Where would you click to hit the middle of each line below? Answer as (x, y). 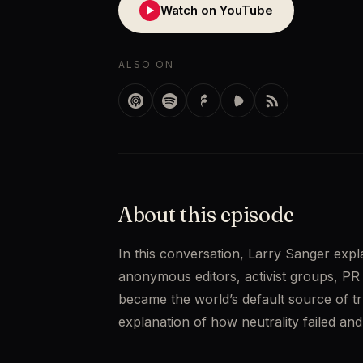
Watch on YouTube (217, 10)
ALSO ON (146, 64)
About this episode (206, 215)
